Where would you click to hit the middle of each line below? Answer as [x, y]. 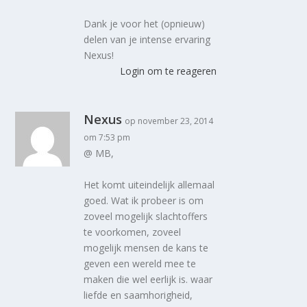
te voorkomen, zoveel [133, 232]
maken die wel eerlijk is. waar [148, 279]
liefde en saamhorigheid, [138, 295]
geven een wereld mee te [140, 263]
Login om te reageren [168, 71]
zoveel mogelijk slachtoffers [146, 216]
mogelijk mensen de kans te [146, 247]
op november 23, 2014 [169, 121]
